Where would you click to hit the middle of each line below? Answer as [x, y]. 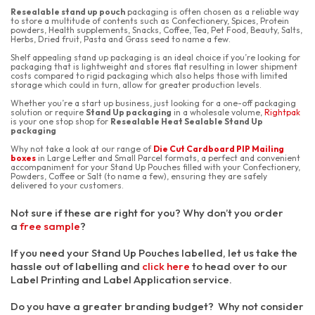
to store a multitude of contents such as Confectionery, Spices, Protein [150, 21]
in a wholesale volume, [218, 112]
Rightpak [282, 112]
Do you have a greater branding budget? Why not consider [157, 306]
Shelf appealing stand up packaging [81, 57]
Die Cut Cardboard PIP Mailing [219, 149]
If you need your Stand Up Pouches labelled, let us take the [154, 253]
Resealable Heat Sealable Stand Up [187, 121]
